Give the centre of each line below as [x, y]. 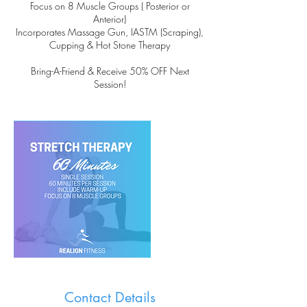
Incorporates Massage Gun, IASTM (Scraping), [110, 32]
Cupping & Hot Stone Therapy [110, 45]
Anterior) [110, 19]
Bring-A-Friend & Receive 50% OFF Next [110, 71]
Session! [110, 84]
